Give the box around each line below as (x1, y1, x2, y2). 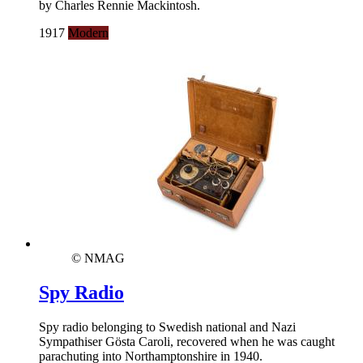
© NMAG (71, 251, 125, 265)
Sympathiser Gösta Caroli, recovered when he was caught (39, 334, 335, 348)
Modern (68, 26, 109, 40)
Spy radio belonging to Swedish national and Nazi (39, 319, 296, 334)
